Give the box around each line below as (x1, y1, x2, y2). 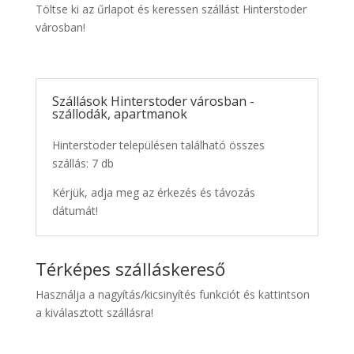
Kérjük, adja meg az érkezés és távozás (51, 185, 255, 201)
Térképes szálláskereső (35, 257, 225, 281)
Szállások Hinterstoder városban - (51, 92, 254, 111)
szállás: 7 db (51, 156, 114, 171)
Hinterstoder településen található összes (51, 137, 265, 153)
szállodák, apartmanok (51, 105, 187, 123)
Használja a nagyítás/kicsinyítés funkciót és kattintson (35, 287, 310, 303)
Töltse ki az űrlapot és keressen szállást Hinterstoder (35, 2, 307, 17)
